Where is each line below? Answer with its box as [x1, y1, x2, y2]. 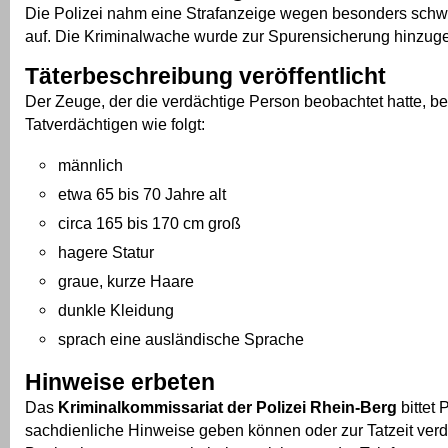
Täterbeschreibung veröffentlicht [25, 63, 386, 90]
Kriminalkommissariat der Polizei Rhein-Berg [58, 398, 397, 417]
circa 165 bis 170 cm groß [58, 214, 241, 233]
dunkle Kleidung [58, 301, 174, 320]
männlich [58, 156, 123, 175]
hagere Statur [58, 243, 154, 262]
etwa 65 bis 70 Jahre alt [58, 185, 226, 204]
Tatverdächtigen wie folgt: [25, 115, 205, 134]
